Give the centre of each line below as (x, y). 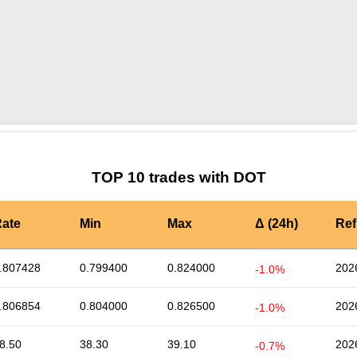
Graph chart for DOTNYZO (139, 138)
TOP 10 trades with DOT (178, 178)
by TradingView (244, 137)
